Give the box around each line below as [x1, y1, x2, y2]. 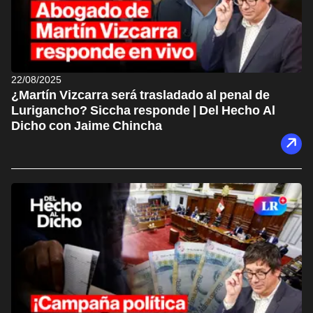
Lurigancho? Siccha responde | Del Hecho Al [11, 102, 275, 117]
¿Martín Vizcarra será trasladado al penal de [11, 87, 270, 102]
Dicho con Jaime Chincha [11, 117, 162, 133]
